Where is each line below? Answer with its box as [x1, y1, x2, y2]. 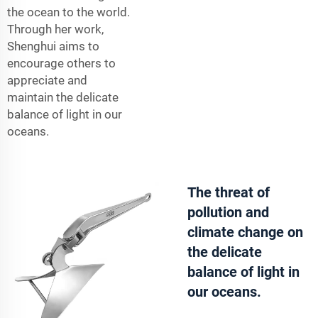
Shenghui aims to [7, 38, 99, 53]
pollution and [187, 203, 269, 221]
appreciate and [7, 72, 87, 87]
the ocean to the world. [7, 4, 130, 19]
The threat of [187, 183, 270, 201]
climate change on [187, 223, 303, 241]
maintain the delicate [7, 89, 119, 104]
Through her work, [7, 21, 104, 36]
